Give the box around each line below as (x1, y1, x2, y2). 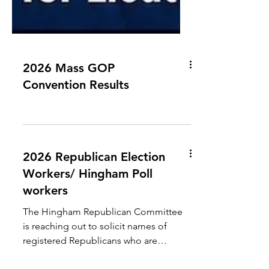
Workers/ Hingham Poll (23, 214, 153, 229)
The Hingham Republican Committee (23, 254, 183, 265)
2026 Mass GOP (23, 109, 115, 123)
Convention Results (23, 125, 129, 140)
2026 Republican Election (23, 198, 165, 212)
